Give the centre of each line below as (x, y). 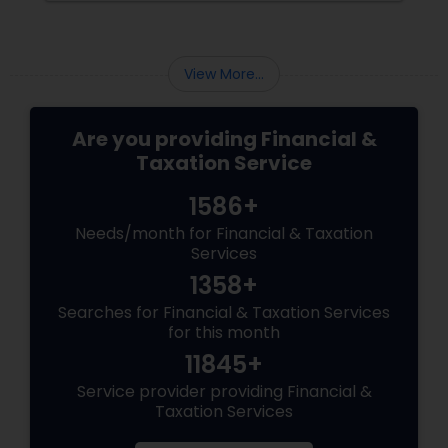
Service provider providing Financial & (224, 392)
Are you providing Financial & (224, 139)
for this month (224, 333)
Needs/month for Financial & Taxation (224, 234)
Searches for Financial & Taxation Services (224, 313)
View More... (224, 74)
